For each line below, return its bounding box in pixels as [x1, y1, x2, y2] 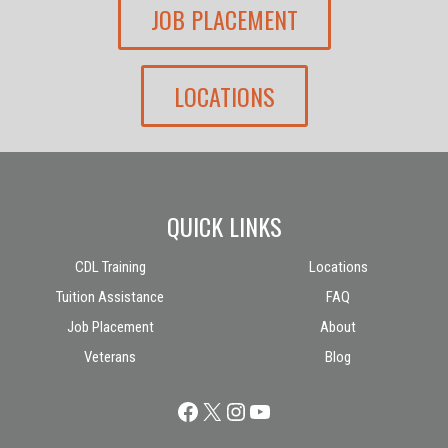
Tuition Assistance [56, 288, 164, 307]
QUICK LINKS [166, 208, 282, 245]
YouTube [247, 396, 330, 425]
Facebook [175, 396, 268, 425]
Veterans [84, 348, 136, 367]
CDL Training [74, 258, 146, 277]
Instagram [223, 396, 323, 425]
